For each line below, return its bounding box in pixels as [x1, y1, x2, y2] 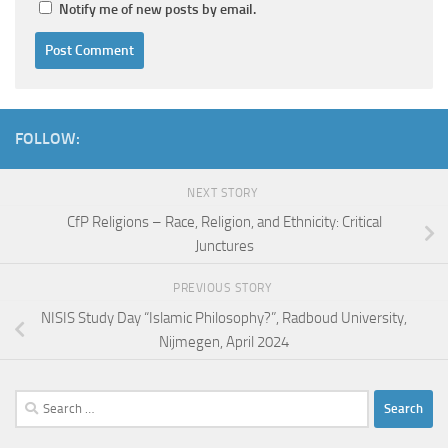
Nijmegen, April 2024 [159, 333, 289, 352]
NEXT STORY [187, 185, 261, 200]
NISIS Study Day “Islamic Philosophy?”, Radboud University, [41, 309, 407, 328]
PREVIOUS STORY [173, 281, 275, 296]
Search [14, 391, 56, 410]
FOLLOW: [15, 128, 80, 148]
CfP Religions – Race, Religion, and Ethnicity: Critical [66, 213, 382, 232]
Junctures [194, 237, 254, 256]
